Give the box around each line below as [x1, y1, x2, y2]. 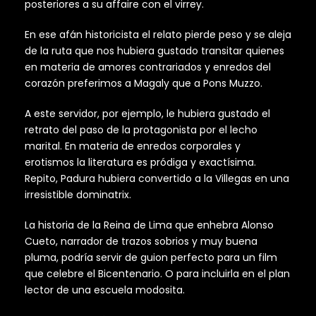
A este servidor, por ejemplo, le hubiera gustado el [25, 107, 270, 121]
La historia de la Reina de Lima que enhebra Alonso [25, 218, 274, 233]
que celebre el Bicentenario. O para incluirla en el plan [25, 267, 290, 281]
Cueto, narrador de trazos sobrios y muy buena [25, 234, 257, 249]
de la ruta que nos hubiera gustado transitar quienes [25, 44, 284, 59]
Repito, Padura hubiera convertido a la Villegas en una [25, 171, 289, 186]
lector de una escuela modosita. [25, 283, 185, 298]
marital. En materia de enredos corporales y [25, 139, 241, 154]
